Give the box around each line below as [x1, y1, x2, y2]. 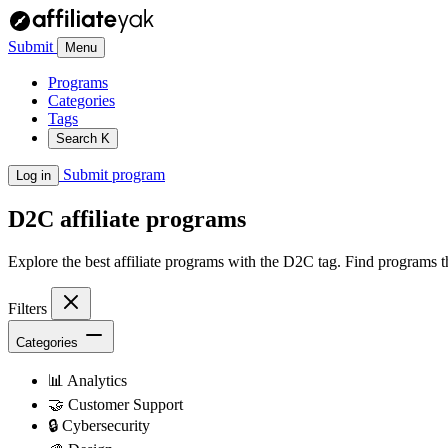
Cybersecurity [58, 416, 150, 434]
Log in [16, 168, 51, 183]
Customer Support [64, 395, 183, 413]
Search [56, 131, 101, 146]
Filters [8, 299, 51, 317]
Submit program [59, 166, 165, 183]
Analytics [64, 371, 127, 389]
